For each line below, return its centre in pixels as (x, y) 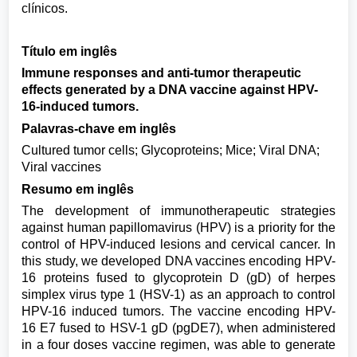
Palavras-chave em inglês (99, 128)
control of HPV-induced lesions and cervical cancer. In (178, 245)
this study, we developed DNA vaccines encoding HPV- (178, 261)
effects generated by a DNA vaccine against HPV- (170, 90)
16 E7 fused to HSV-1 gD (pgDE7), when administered (178, 328)
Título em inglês (70, 51)
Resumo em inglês (78, 189)
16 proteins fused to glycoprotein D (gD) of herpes (178, 278)
